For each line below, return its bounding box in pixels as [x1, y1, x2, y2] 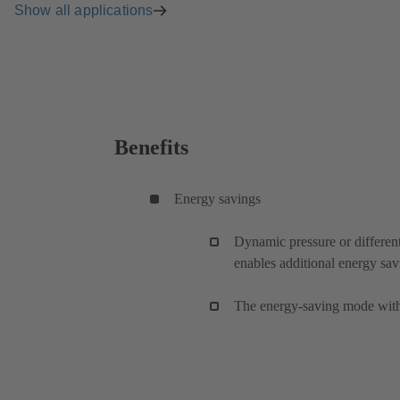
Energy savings [174, 190, 261, 206]
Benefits [114, 136, 188, 160]
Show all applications [14, 2, 154, 18]
